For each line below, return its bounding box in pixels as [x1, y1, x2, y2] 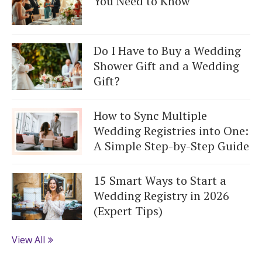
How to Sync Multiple [94, 107, 207, 123]
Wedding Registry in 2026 [94, 187, 229, 204]
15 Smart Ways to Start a [94, 172, 226, 188]
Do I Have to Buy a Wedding [94, 42, 241, 58]
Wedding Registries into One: [94, 122, 249, 139]
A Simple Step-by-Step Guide [94, 137, 249, 154]
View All [12, 233, 45, 246]
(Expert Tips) [94, 202, 163, 219]
